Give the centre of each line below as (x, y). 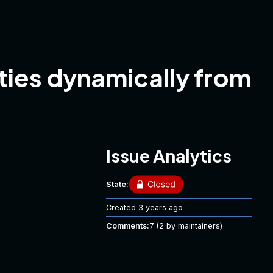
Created (122, 207)
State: (117, 184)
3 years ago (161, 207)
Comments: (128, 226)
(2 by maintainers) (188, 226)
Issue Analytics (169, 156)
